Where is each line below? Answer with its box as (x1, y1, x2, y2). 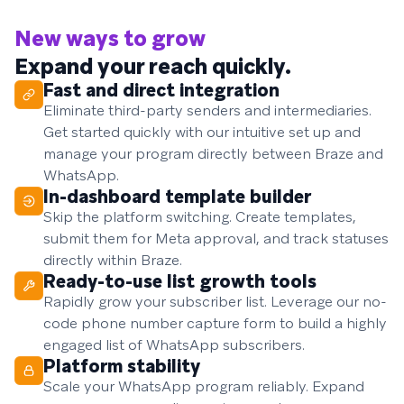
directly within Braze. (43, 251, 182, 271)
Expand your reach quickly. (14, 52, 291, 81)
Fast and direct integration (43, 78, 280, 103)
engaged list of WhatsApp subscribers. (43, 335, 305, 355)
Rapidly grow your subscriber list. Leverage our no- (43, 292, 387, 312)
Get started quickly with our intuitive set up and (43, 123, 361, 142)
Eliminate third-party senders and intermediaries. (43, 101, 372, 121)
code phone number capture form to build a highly (43, 314, 387, 334)
